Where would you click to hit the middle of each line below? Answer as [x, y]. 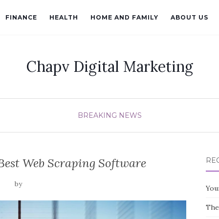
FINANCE [21, 17]
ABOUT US [189, 17]
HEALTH [64, 17]
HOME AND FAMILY [124, 17]
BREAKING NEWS [109, 115]
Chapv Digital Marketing [109, 66]
